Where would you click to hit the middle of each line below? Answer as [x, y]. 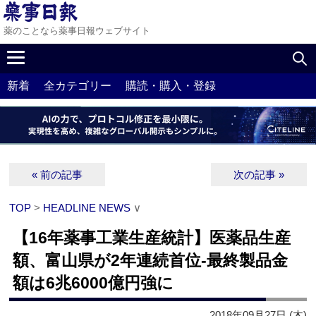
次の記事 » [259, 175]
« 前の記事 [57, 175]
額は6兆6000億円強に [93, 283]
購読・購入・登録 [171, 86]
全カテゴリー [78, 86]
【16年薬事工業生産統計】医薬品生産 [152, 238]
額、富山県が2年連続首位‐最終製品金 [151, 261]
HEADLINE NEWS [87, 208]
